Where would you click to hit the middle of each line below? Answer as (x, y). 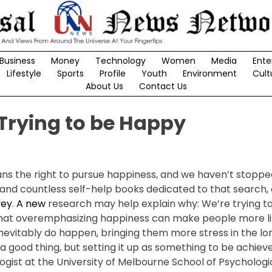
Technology (120, 60)
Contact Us (163, 86)
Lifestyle (24, 73)
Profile (112, 73)
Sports (70, 73)
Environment (209, 73)
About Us (104, 86)
